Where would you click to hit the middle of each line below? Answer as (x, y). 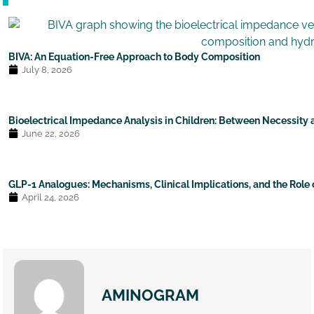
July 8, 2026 (47, 69)
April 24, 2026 (51, 197)
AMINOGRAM (151, 295)
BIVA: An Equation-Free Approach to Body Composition (135, 56)
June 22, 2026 (51, 133)
